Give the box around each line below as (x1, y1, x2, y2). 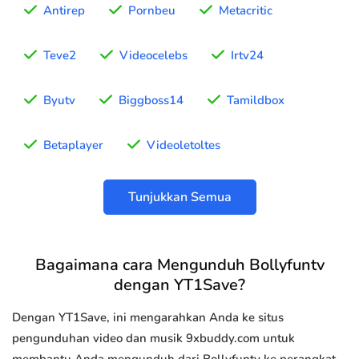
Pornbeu (128, 2, 175, 19)
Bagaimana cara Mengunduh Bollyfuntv (34, 254, 325, 276)
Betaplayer (43, 137, 103, 154)
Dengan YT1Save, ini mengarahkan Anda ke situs (12, 309, 284, 326)
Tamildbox (227, 92, 284, 109)
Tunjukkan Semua (127, 188, 232, 207)
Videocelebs (119, 47, 188, 64)
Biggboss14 (119, 92, 184, 109)
